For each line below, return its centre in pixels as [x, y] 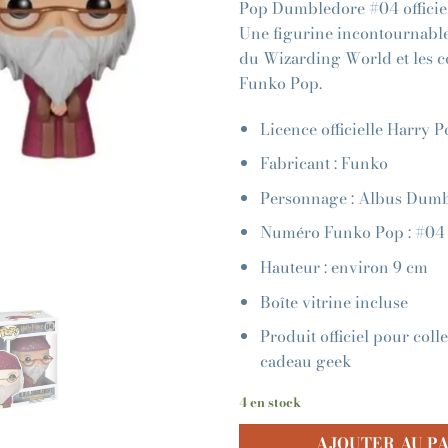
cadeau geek [305, 361]
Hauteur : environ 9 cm [343, 266]
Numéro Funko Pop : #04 [352, 232]
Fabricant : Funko [323, 163]
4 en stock [270, 402]
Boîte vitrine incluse [333, 301]
